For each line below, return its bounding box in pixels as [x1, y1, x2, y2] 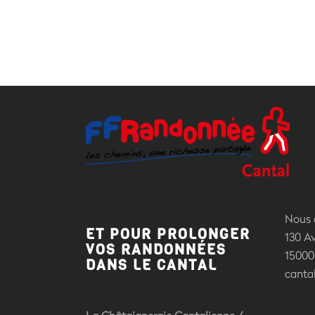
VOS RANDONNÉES [86, 240, 226, 260]
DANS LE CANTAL [86, 256, 217, 276]
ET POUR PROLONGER [86, 225, 250, 245]
